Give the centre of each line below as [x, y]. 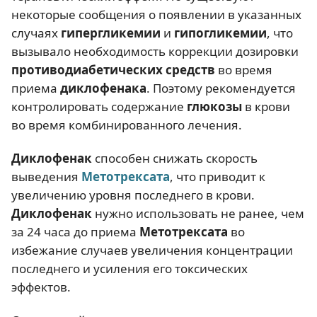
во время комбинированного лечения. [127, 125]
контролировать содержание [99, 106]
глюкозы [214, 106]
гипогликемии [220, 33]
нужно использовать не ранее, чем [198, 213]
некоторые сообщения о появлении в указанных [156, 14]
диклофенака [103, 88]
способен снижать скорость [175, 158]
